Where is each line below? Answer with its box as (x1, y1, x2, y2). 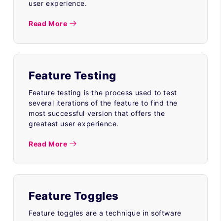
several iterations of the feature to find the (29, 98, 178, 107)
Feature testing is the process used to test (29, 88, 177, 97)
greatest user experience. (29, 119, 119, 128)
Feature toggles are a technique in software (29, 208, 182, 217)
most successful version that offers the (29, 109, 165, 117)
